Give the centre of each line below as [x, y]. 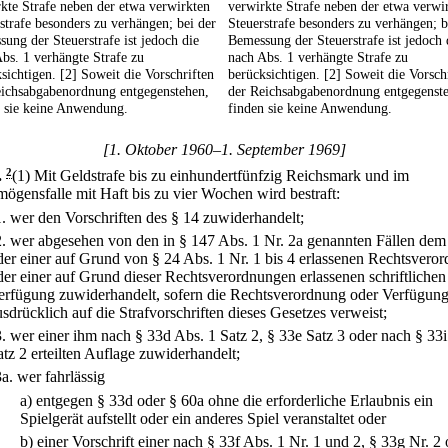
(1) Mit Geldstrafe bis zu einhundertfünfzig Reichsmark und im [210, 176]
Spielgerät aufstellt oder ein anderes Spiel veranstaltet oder [203, 418]
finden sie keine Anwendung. [310, 108]
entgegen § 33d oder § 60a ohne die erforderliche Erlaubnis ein [234, 400]
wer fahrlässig [61, 377]
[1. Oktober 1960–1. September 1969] [224, 150]
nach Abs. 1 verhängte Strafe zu [318, 57]
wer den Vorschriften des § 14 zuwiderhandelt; [157, 217]
